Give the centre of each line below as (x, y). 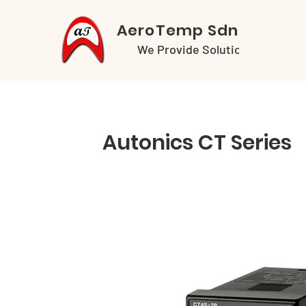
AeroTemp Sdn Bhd (196, 30)
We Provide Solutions (196, 49)
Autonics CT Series (197, 143)
